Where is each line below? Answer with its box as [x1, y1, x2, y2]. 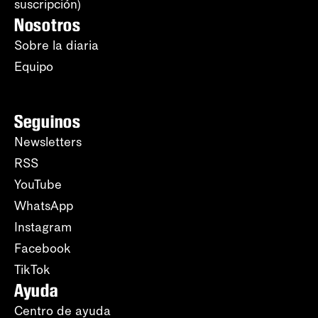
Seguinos [14, 111, 81, 133]
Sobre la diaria [14, 38, 99, 54]
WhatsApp [14, 198, 73, 214]
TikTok [14, 262, 50, 278]
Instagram [14, 219, 72, 236]
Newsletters [14, 134, 82, 150]
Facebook [14, 241, 71, 257]
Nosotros [14, 14, 81, 36]
